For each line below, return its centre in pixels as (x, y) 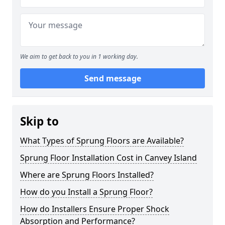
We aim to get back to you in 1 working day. (79, 57)
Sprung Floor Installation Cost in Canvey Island (108, 158)
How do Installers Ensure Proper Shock (95, 209)
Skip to (39, 121)
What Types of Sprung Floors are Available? (102, 141)
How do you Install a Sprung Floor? (86, 192)
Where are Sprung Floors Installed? (87, 175)
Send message (113, 78)
